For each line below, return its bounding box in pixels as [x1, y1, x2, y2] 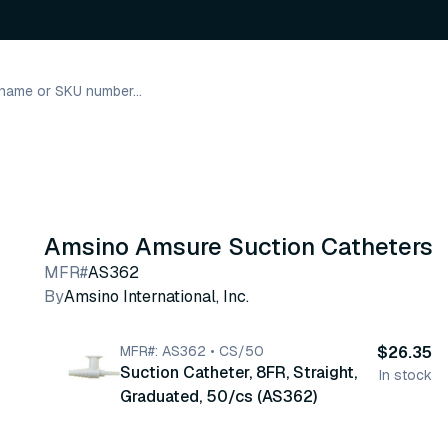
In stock [379, 366, 432, 384]
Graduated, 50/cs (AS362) [120, 386, 317, 407]
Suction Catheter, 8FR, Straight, [120, 362, 357, 383]
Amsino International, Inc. [64, 286, 249, 307]
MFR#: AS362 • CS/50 [120, 342, 264, 360]
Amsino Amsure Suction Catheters [44, 231, 433, 262]
